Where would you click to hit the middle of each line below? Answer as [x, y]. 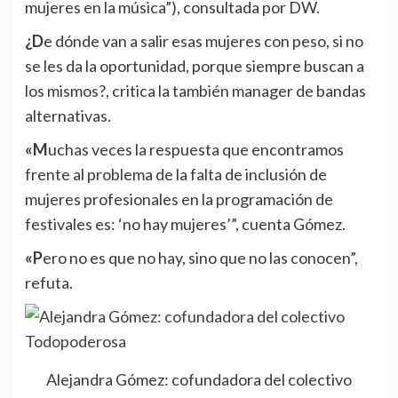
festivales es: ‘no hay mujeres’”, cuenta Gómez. [185, 224]
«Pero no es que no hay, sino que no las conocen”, [33, 258]
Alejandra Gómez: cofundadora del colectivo [199, 379]
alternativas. [68, 116]
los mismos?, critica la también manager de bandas [195, 91]
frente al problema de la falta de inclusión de [175, 175]
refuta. [48, 283]
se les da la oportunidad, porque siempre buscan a [194, 66]
